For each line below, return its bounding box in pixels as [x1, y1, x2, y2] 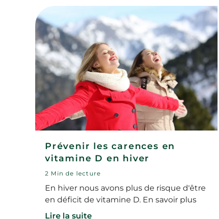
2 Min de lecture [45, 169, 101, 177]
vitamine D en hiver [45, 153, 150, 164]
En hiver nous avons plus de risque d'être [45, 183, 206, 193]
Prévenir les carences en [45, 140, 175, 152]
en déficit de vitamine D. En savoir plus [45, 195, 197, 204]
